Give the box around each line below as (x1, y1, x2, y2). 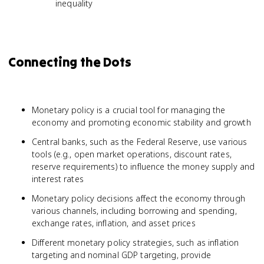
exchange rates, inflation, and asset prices (32, 217, 196, 229)
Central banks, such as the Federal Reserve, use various (32, 136, 247, 147)
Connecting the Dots (8, 54, 131, 70)
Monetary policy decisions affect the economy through (32, 193, 245, 204)
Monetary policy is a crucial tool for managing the (32, 104, 226, 115)
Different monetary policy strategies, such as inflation (32, 237, 239, 248)
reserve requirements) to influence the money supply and (32, 161, 255, 172)
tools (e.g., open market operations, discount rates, (32, 148, 232, 160)
